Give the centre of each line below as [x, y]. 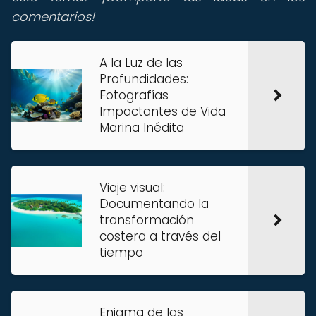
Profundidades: [144, 79]
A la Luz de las [141, 63]
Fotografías [134, 95]
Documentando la [154, 204]
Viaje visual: [132, 188]
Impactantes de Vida [163, 111]
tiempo [121, 253]
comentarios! [53, 17]
